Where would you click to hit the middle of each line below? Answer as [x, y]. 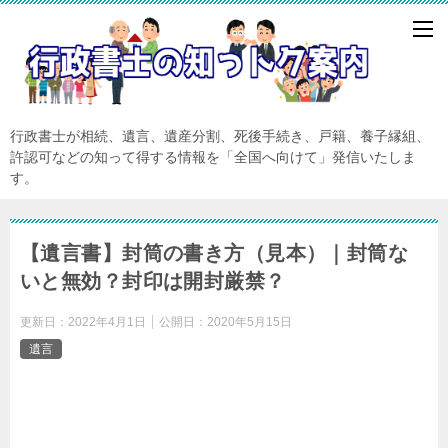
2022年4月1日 [107, 322]
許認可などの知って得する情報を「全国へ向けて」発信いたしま [213, 157]
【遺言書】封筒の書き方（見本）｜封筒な [214, 253]
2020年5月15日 [249, 322]
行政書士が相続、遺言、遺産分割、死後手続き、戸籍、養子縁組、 [220, 136]
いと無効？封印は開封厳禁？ [153, 281]
